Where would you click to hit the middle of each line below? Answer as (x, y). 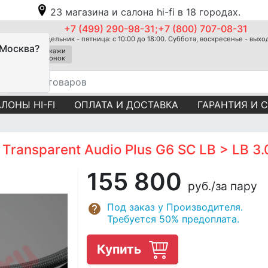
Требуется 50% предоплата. (173, 219)
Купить (121, 249)
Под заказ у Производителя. (175, 207)
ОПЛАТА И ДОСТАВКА (126, 104)
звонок (54, 58)
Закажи (54, 51)
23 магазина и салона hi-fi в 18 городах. (145, 12)
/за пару (234, 186)
